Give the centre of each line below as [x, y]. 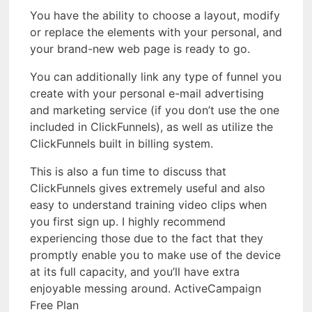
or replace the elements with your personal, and [156, 32]
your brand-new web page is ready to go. [140, 48]
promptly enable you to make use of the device [155, 255]
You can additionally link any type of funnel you [156, 76]
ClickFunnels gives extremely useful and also [148, 188]
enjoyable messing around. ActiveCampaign [146, 288]
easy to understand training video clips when [148, 204]
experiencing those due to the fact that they [147, 238]
